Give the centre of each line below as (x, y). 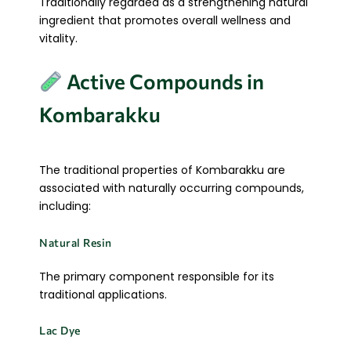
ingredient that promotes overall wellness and (165, 20)
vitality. (58, 38)
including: (65, 206)
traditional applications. (103, 294)
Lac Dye (60, 330)
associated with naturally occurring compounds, (172, 188)
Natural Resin (76, 242)
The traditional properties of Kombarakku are (162, 170)
